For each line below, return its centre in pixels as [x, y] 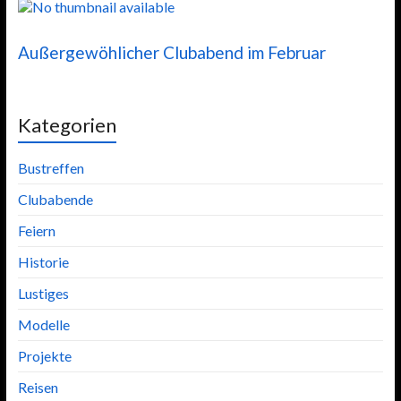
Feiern [36, 230]
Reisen [38, 387]
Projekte [44, 355]
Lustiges [43, 293]
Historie [43, 261]
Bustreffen [51, 167]
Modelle [43, 324]
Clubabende [55, 199]
